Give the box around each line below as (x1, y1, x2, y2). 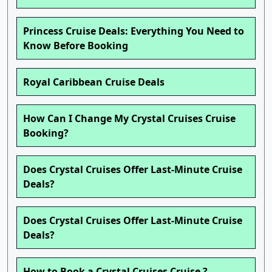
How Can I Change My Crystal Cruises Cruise (23, 112, 236, 126)
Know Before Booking (23, 39, 128, 53)
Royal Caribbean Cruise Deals (23, 75, 165, 89)
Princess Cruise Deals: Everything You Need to (23, 24, 244, 38)
